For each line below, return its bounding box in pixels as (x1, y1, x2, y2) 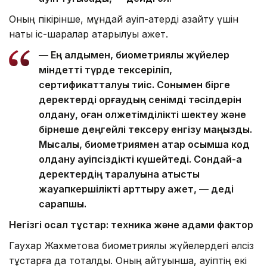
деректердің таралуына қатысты (39, 167, 200, 180)
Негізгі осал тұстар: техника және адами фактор (9, 218, 253, 231)
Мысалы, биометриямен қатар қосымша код (39, 138, 250, 150)
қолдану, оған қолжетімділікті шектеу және (39, 108, 246, 120)
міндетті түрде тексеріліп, (39, 63, 172, 76)
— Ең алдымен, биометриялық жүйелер (39, 48, 229, 61)
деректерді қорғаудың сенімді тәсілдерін (39, 93, 241, 105)
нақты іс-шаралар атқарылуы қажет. (9, 27, 168, 40)
